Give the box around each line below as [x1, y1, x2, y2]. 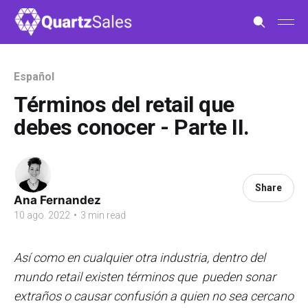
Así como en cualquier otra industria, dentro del [14, 250, 265, 265]
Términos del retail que [14, 91, 234, 118]
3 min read [78, 210, 126, 221]
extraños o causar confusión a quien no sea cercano [14, 289, 294, 303]
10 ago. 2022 [14, 210, 70, 221]
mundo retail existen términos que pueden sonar [14, 269, 276, 284]
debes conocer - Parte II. [14, 114, 250, 140]
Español [14, 70, 54, 83]
